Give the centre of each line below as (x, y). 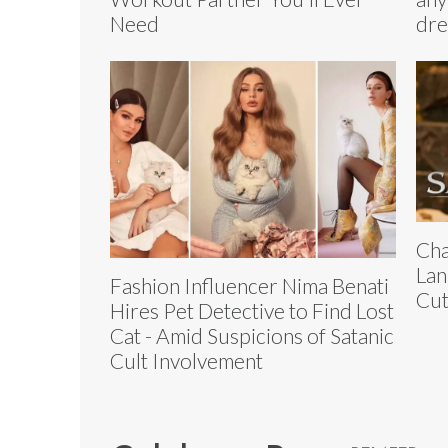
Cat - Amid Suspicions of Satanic (252, 336)
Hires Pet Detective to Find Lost (252, 311)
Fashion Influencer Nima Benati (249, 286)
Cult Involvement (186, 361)
